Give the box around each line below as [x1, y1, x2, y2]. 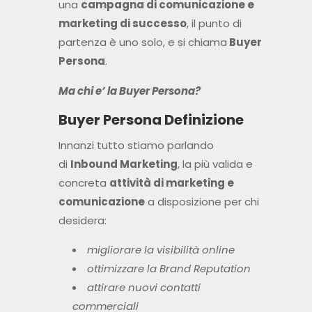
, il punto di [186, 16, 242, 31]
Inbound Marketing [70, 157, 178, 172]
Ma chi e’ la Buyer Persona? [58, 84, 201, 99]
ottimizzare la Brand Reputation [86, 261, 251, 276]
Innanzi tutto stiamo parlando [58, 138, 214, 153]
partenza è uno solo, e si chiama [58, 35, 227, 50]
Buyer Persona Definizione [58, 110, 244, 130]
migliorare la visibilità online [86, 242, 235, 258]
